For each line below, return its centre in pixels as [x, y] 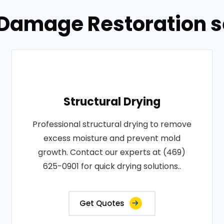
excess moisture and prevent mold [112, 138]
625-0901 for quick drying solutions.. [112, 166]
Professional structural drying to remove [112, 124]
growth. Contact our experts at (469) [112, 152]
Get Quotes [102, 203]
